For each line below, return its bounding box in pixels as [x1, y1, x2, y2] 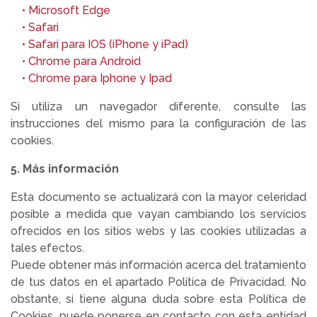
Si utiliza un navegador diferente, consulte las [11, 100, 306, 113]
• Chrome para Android [11, 54, 141, 68]
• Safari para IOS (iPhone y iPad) [11, 38, 188, 51]
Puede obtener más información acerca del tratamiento [11, 258, 306, 272]
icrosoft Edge [38, 4, 110, 17]
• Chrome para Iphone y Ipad [11, 71, 172, 85]
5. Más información [11, 162, 119, 175]
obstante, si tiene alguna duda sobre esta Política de [11, 292, 306, 306]
